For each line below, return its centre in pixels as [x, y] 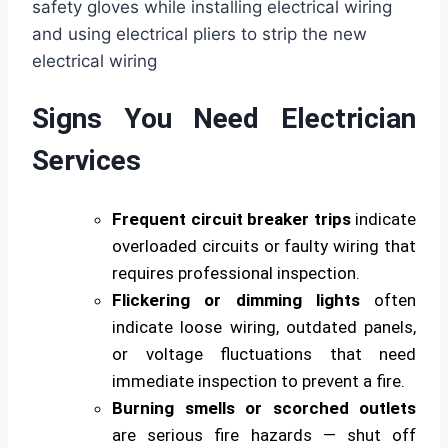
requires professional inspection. [236, 272]
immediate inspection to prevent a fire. [258, 380]
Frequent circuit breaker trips [231, 218]
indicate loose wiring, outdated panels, [264, 326]
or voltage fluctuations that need [264, 353]
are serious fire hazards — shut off [264, 434]
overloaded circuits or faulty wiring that [264, 245]
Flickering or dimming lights [236, 299]
